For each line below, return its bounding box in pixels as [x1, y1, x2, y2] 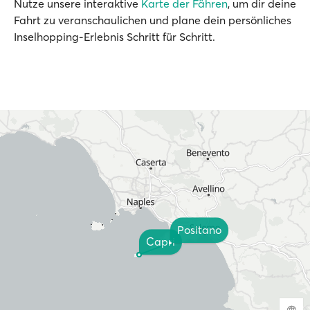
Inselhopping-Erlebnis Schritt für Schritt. [14, 30, 215, 44]
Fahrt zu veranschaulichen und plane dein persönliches [14, 13, 291, 27]
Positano [177, 223, 221, 237]
